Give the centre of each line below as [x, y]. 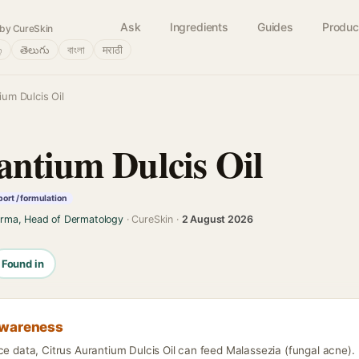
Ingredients [199, 27]
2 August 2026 [217, 219]
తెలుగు [35, 50]
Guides [275, 27]
